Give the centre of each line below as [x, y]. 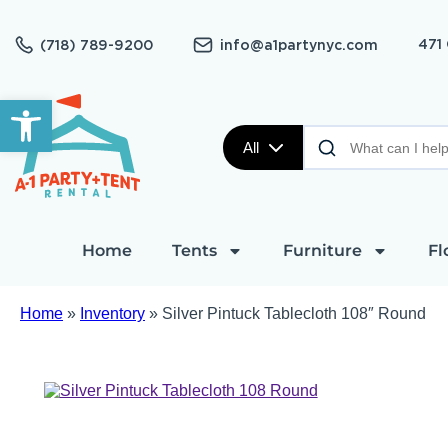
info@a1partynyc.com [299, 44]
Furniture [322, 250]
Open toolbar [58, 109]
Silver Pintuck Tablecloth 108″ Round [294, 313]
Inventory [112, 313]
